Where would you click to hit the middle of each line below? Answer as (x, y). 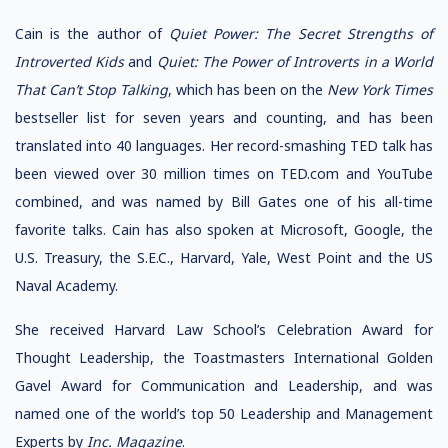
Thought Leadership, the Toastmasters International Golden (224, 357)
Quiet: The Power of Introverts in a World (295, 61)
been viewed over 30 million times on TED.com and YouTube (224, 173)
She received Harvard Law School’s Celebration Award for (224, 329)
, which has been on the (247, 89)
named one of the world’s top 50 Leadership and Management (224, 413)
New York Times (380, 89)
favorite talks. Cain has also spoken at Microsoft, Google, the (224, 229)
